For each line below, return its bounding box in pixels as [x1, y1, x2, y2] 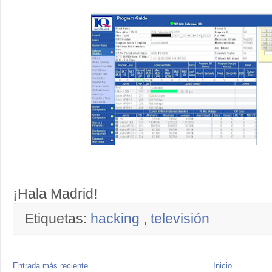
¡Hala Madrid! [13, 186, 97, 202]
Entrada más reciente [13, 261, 88, 271]
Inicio [213, 261, 232, 271]
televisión [151, 211, 209, 227]
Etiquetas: [25, 211, 90, 227]
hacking [90, 211, 143, 227]
